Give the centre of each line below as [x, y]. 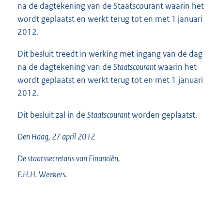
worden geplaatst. [163, 115]
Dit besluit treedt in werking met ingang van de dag [110, 54]
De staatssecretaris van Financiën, [69, 158]
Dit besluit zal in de [52, 115]
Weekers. [53, 174]
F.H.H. [27, 174]
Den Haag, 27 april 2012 [56, 136]
